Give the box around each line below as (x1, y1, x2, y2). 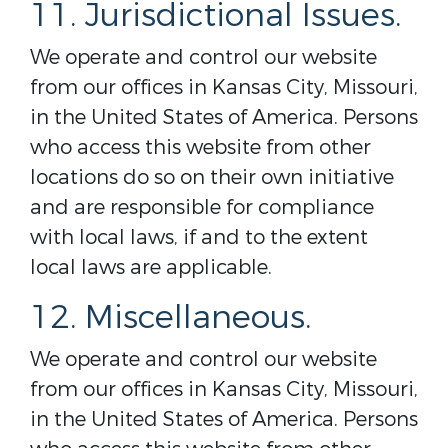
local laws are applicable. (30, 254, 272, 281)
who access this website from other (30, 134, 371, 161)
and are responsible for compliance (30, 194, 374, 221)
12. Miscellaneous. (30, 297, 311, 339)
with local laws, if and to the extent (30, 224, 368, 251)
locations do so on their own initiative (30, 164, 394, 191)
